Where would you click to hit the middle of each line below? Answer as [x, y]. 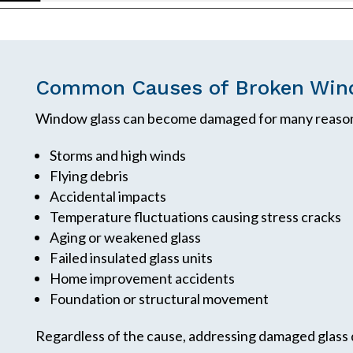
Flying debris [89, 175]
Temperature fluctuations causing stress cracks [195, 216]
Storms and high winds [117, 155]
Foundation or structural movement [159, 298]
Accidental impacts [108, 196]
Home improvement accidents [142, 278]
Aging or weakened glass [125, 237]
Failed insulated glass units [131, 257]
